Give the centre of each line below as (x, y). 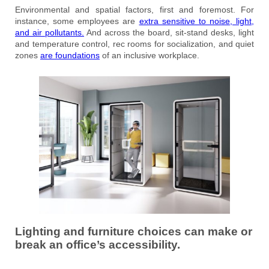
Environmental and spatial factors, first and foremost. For (134, 10)
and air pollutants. (50, 33)
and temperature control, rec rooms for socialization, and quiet (134, 44)
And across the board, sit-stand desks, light (169, 33)
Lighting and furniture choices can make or (134, 231)
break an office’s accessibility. (98, 244)
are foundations (70, 56)
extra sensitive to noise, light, (196, 21)
